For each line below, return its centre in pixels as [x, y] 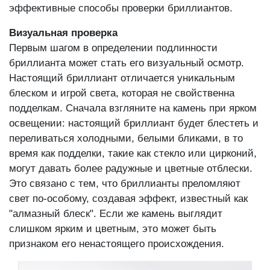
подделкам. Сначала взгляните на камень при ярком [133, 108]
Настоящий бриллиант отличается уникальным [122, 78]
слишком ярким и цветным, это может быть [113, 228]
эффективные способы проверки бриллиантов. [121, 8]
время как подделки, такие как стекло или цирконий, [133, 153]
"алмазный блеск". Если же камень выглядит [116, 213]
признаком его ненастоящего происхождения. [117, 243]
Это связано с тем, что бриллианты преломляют [125, 183]
